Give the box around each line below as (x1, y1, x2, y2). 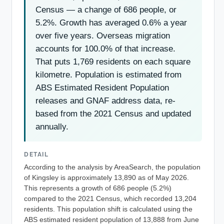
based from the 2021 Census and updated (35, 108, 191, 118)
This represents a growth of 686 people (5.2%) (24, 184, 171, 192)
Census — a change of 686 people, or (35, 4, 176, 14)
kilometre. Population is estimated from (35, 69, 181, 79)
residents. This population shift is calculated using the (24, 205, 192, 213)
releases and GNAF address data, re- (35, 95, 175, 105)
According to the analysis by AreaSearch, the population (24, 163, 200, 171)
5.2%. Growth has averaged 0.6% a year (35, 17, 187, 27)
